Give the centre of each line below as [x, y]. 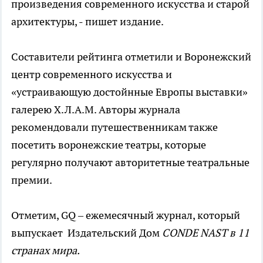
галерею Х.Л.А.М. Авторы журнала [96, 109]
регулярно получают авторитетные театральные [130, 162]
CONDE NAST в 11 [206, 232]
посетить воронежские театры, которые [109, 144]
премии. [32, 180]
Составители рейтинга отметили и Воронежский [131, 56]
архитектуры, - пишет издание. [87, 21]
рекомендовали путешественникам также [114, 127]
